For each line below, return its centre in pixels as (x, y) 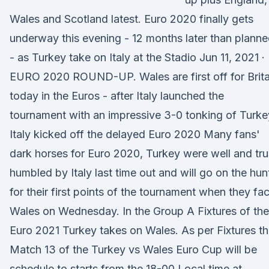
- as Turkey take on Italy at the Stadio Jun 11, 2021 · (137, 57)
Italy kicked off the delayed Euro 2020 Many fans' (135, 134)
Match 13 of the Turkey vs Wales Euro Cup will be (133, 249)
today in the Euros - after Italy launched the (117, 96)
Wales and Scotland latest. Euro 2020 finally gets (131, 19)
